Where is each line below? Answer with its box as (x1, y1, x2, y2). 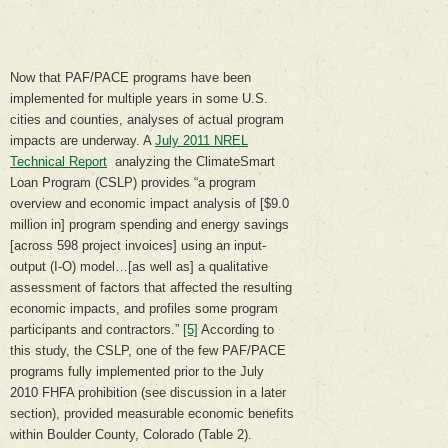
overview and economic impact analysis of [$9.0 (10, 195, 289, 211)
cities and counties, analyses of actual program (10, 111, 284, 127)
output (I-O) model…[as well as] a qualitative (10, 258, 268, 274)
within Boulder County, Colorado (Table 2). (10, 426, 252, 442)
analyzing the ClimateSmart (107, 153, 275, 169)
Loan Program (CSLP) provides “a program (10, 174, 256, 190)
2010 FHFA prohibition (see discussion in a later (10, 384, 286, 400)
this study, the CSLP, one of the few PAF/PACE (10, 342, 286, 358)
